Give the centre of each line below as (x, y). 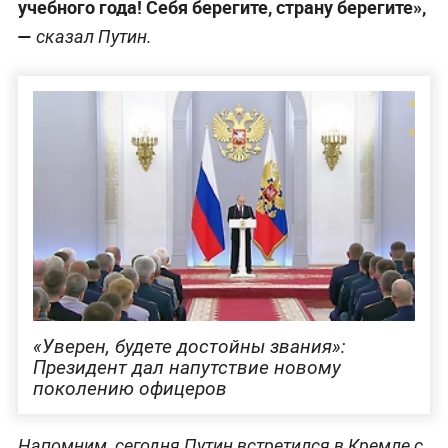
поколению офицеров (129, 389)
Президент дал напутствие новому (186, 368)
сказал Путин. (91, 36)
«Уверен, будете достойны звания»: (189, 347)
